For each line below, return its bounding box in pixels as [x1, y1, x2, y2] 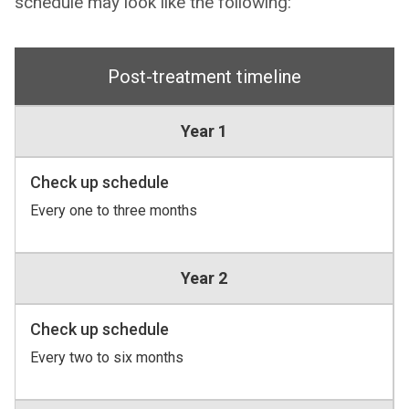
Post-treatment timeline [108, 66, 301, 88]
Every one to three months [30, 202, 197, 219]
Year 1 [181, 121, 227, 141]
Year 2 [181, 268, 227, 288]
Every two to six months [30, 349, 184, 366]
